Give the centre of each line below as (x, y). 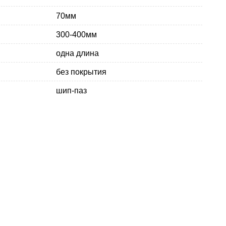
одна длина (77, 53)
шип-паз (71, 90)
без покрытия (81, 72)
